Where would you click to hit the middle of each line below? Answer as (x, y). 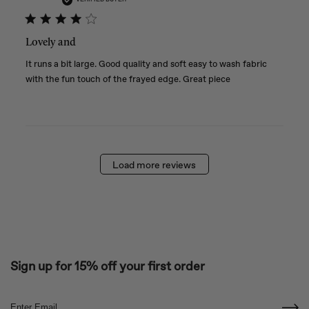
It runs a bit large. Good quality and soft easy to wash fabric (146, 63)
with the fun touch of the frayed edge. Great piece (128, 79)
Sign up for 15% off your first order (108, 266)
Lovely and (50, 41)
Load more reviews (154, 166)
